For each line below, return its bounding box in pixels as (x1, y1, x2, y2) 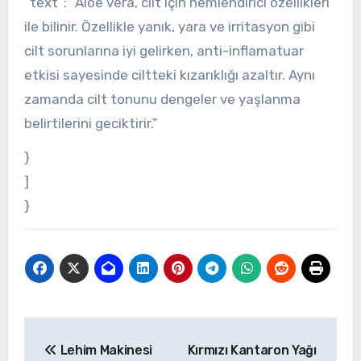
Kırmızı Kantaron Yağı (187, 342, 317, 359)
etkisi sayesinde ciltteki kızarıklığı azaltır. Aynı (23, 67, 315, 84)
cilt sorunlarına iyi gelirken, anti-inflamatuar (23, 43, 304, 60)
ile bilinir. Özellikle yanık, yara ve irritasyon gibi (23, 19, 315, 35)
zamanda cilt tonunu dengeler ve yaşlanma (23, 91, 301, 108)
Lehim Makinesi (56, 342, 153, 359)
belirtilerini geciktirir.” (23, 115, 158, 132)
